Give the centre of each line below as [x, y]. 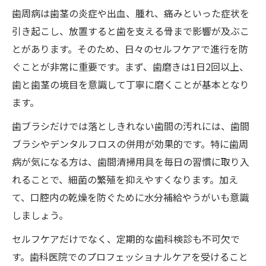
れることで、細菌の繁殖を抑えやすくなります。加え [125, 180]
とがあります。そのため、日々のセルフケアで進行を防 [130, 49]
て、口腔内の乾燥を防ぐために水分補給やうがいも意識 [130, 197]
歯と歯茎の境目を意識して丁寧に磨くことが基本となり [131, 85]
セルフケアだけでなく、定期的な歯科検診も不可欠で [126, 239]
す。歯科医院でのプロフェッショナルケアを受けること [130, 257]
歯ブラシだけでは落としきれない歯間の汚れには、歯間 [131, 126]
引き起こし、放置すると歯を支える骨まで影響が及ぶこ [131, 31]
